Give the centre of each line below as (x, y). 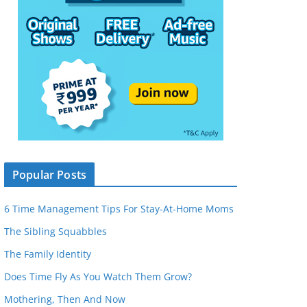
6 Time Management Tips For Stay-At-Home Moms (119, 209)
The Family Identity (48, 254)
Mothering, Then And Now (65, 299)
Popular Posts (50, 175)
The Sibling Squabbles (56, 231)
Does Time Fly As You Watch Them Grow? (98, 277)
